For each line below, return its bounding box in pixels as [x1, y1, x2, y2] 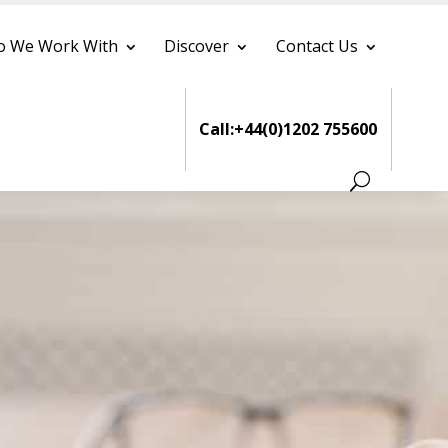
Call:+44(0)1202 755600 [199, 118, 378, 140]
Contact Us [276, 35, 359, 57]
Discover [164, 35, 230, 57]
